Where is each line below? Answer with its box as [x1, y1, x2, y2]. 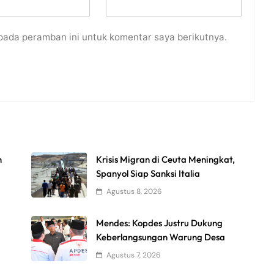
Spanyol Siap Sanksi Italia [96, 168, 201, 180]
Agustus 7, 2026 [106, 250, 161, 261]
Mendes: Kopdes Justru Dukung [96, 217, 223, 229]
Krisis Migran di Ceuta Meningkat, [96, 154, 235, 166]
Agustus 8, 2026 [106, 187, 163, 197]
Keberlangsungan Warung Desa [96, 231, 226, 243]
